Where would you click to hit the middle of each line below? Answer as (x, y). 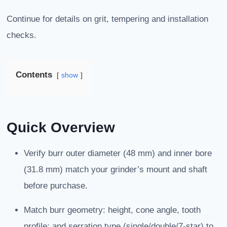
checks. (22, 35)
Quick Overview (61, 128)
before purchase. (56, 186)
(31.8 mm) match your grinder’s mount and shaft (116, 170)
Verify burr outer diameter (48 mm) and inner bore (118, 154)
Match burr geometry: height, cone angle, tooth (112, 210)
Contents (34, 75)
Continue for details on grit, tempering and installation (107, 19)
